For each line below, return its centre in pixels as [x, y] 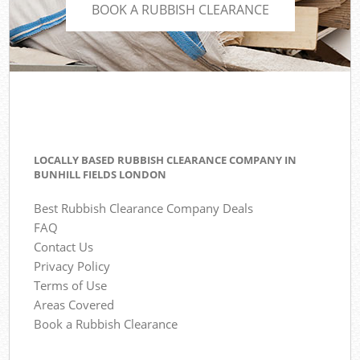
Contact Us [64, 247]
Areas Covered [74, 305]
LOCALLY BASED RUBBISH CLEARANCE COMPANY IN [166, 160]
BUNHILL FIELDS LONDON [100, 174]
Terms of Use [71, 286]
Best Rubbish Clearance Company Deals [144, 209]
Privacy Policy [72, 266]
